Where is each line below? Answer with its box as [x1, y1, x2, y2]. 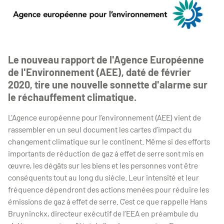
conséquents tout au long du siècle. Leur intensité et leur [8, 172, 199, 182]
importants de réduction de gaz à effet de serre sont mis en [8, 148, 204, 158]
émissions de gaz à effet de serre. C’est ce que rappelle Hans [8, 196, 207, 206]
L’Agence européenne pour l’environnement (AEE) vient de [8, 112, 201, 122]
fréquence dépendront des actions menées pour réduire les [8, 184, 209, 194]
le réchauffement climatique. [8, 90, 136, 103]
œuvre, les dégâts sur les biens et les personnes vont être [8, 160, 198, 170]
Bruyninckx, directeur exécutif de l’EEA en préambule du [8, 208, 198, 218]
